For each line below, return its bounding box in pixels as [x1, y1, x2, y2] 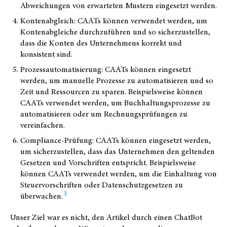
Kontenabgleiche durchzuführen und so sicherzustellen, [20, 26, 210, 37]
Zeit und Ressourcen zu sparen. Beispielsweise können [20, 86, 203, 97]
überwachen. [20, 190, 63, 202]
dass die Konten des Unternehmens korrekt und [20, 37, 182, 49]
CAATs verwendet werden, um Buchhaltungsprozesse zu [20, 97, 210, 108]
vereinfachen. [20, 119, 65, 131]
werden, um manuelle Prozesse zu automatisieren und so [20, 74, 213, 86]
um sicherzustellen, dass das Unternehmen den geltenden [20, 145, 215, 157]
